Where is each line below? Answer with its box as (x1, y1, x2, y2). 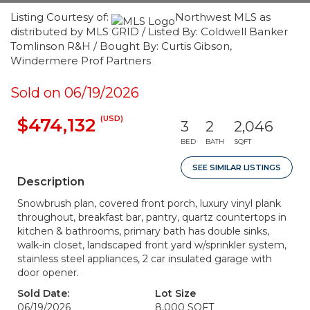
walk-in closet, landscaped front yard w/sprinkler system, (17, 239, 286, 251)
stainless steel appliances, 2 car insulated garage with (17, 253, 272, 265)
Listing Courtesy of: (10, 10, 111, 24)
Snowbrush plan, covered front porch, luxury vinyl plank (17, 197, 281, 210)
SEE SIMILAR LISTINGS (192, 163, 281, 172)
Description (17, 175, 84, 188)
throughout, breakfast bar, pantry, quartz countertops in (17, 211, 286, 224)
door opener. (17, 266, 79, 279)
